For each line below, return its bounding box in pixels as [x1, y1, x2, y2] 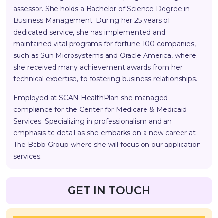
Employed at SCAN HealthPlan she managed [13, 93, 168, 103]
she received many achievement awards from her [13, 63, 182, 72]
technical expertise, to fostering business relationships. [13, 74, 197, 84]
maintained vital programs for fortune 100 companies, [13, 39, 196, 49]
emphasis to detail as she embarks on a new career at [13, 128, 196, 138]
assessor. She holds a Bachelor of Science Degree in [13, 4, 190, 14]
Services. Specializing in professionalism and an [13, 117, 172, 126]
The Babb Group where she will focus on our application [13, 140, 201, 149]
